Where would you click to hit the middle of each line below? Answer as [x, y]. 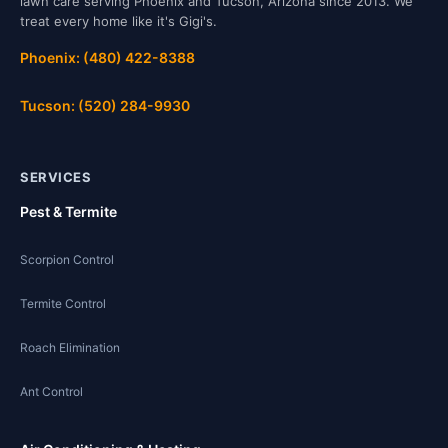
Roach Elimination [70, 348]
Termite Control [63, 304]
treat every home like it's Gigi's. [118, 21]
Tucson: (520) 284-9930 [105, 106]
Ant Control [51, 392]
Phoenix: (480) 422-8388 [107, 58]
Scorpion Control [67, 260]
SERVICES [55, 177]
